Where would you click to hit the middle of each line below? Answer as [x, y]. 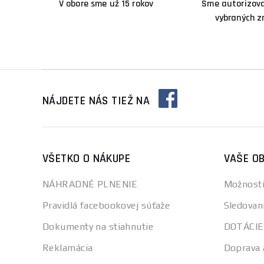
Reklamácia [68, 248]
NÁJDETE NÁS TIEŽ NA [96, 100]
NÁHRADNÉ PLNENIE [90, 184]
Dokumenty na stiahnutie [98, 227]
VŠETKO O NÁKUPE [86, 159]
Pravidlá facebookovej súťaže [106, 205]
